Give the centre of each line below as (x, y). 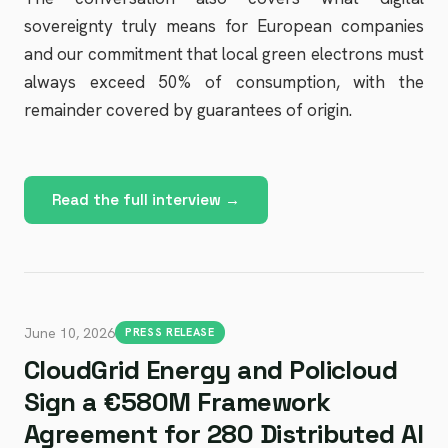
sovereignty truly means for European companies (224, 26)
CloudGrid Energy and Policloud (211, 370)
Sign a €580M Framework (177, 402)
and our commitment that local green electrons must (224, 54)
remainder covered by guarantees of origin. (188, 110)
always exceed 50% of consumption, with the (224, 82)
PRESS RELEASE (170, 332)
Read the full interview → (146, 199)
